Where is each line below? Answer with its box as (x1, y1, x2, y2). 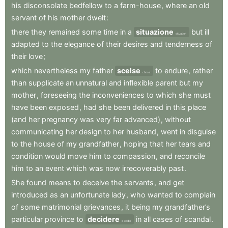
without (165, 115, 191, 124)
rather (192, 66, 213, 75)
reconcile (175, 152, 205, 161)
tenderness (165, 40, 203, 49)
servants (124, 178, 154, 187)
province (45, 215, 74, 224)
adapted (11, 40, 40, 49)
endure (164, 66, 188, 75)
